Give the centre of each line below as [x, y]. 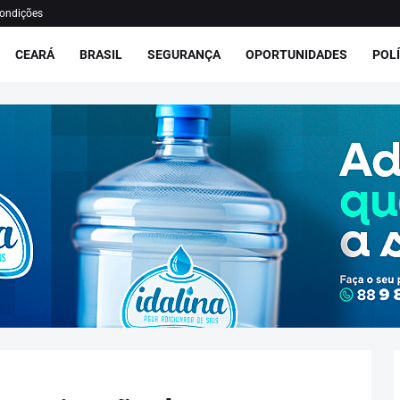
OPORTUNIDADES [296, 54]
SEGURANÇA [183, 54]
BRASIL [100, 54]
